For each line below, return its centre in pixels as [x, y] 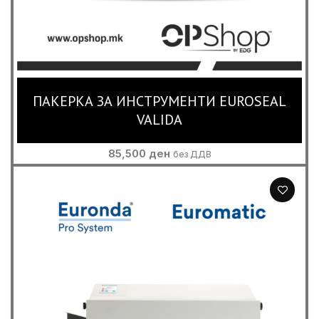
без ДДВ [192, 154]
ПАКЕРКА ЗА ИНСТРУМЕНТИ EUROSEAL [159, 101]
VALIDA [159, 120]
